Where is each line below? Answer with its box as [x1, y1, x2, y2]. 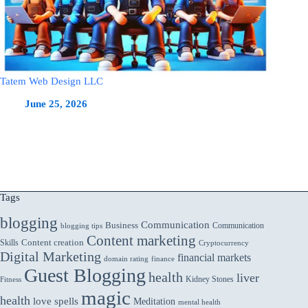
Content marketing [87, 232, 196, 249]
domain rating [104, 254, 148, 263]
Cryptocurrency [199, 239, 249, 247]
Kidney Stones [186, 274, 234, 284]
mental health [178, 298, 221, 306]
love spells [33, 294, 78, 307]
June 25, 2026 [25, 98, 88, 110]
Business [105, 220, 138, 230]
